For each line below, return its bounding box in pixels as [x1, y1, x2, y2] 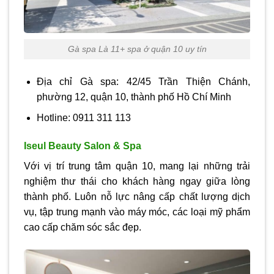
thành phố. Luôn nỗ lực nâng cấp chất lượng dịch [24, 191, 250, 202]
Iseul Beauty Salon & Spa [24, 140, 141, 151]
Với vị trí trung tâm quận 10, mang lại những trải [24, 160, 250, 171]
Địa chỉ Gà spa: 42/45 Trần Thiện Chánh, [36, 76, 250, 87]
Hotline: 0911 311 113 [36, 113, 131, 124]
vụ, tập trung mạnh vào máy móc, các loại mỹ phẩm [24, 206, 250, 217]
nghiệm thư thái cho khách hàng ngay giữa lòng [24, 176, 250, 187]
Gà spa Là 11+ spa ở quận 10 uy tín [67, 43, 207, 54]
